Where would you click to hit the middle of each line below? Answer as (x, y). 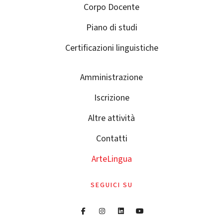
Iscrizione (111, 98)
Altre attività (111, 118)
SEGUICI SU (111, 185)
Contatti (111, 138)
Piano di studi (111, 27)
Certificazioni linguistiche (111, 48)
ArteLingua (111, 159)
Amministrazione (111, 77)
